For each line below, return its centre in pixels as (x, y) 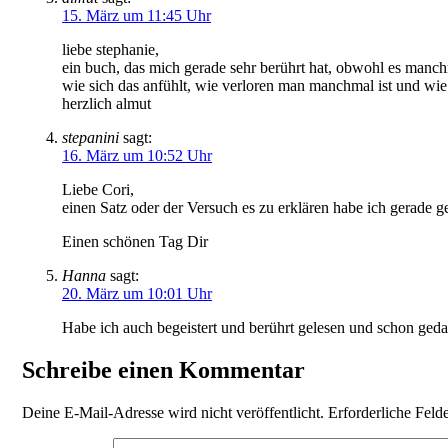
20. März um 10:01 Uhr (137, 294)
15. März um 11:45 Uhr (136, 16)
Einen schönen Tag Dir (135, 242)
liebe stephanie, (110, 50)
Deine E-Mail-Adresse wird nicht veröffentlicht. (173, 413)
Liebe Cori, (98, 190)
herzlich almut (106, 104)
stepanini (90, 138)
